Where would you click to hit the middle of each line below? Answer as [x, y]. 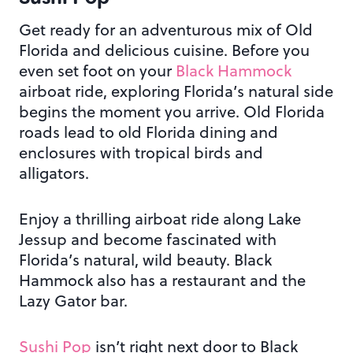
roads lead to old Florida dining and [149, 132]
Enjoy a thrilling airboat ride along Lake [160, 219]
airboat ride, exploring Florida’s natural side [176, 91]
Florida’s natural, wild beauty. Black [145, 260]
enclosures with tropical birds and [141, 153]
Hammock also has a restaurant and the [162, 281]
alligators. [54, 173]
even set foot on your [97, 71]
